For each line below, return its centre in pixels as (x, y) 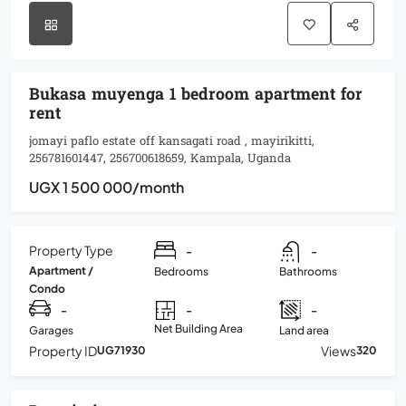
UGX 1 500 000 (81, 187)
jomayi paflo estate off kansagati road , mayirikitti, (172, 142)
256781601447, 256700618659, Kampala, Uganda (160, 159)
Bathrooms (308, 271)
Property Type (71, 250)
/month (158, 187)
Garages (51, 330)
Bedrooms (181, 271)
